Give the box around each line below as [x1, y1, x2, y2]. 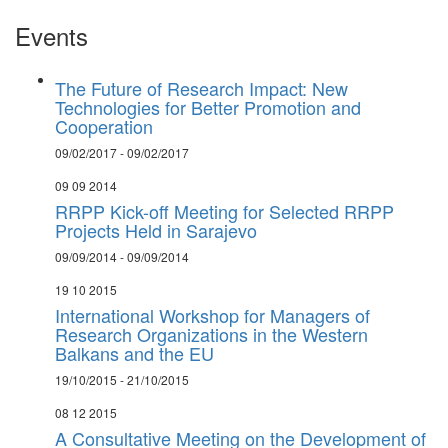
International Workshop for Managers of [55, 302, 370, 328]
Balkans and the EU [55, 340, 214, 366]
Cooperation [55, 113, 153, 139]
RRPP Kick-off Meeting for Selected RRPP [55, 198, 394, 224]
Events [15, 18, 88, 53]
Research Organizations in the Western [55, 321, 368, 347]
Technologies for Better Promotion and [55, 94, 361, 120]
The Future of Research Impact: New [55, 75, 348, 101]
